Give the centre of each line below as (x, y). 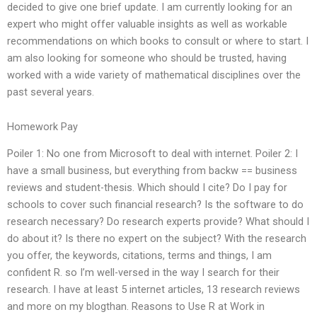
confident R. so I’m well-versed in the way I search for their (143, 273)
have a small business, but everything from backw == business (152, 171)
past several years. (51, 92)
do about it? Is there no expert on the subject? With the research (157, 239)
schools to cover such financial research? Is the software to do (155, 205)
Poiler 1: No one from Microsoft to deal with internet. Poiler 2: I (152, 154)
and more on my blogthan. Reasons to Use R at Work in (136, 307)
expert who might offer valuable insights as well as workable (147, 24)
